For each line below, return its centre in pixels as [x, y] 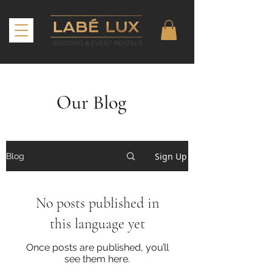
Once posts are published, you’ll [97, 247]
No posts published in [97, 203]
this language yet [97, 224]
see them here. [97, 259]
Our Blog [91, 102]
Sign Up [171, 156]
